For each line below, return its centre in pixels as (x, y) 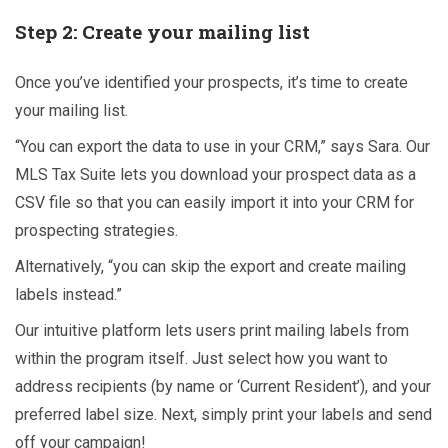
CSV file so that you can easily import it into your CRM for (214, 203)
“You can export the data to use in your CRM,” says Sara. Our (222, 147)
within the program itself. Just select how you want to (201, 359)
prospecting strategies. (96, 231)
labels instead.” (68, 295)
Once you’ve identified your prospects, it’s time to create (211, 83)
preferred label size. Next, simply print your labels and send (223, 415)
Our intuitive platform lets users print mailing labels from (212, 331)
